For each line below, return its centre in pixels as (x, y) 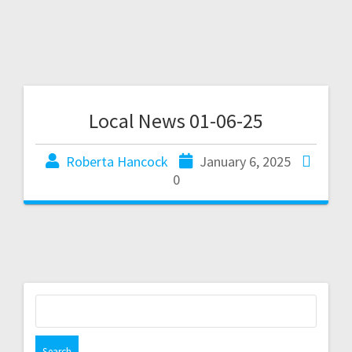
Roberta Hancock (117, 161)
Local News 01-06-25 (176, 120)
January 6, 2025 (245, 161)
